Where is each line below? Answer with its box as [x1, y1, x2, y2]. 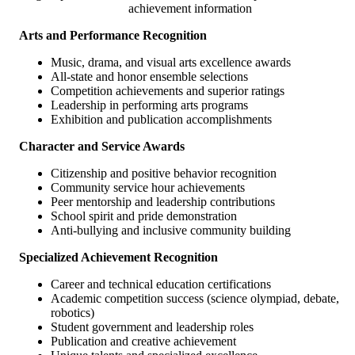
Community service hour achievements [51, 181, 245, 195]
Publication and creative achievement [51, 334, 236, 349]
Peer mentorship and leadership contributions [51, 195, 275, 209]
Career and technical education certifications [51, 277, 271, 292]
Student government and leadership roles [51, 320, 254, 334]
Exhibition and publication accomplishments [51, 113, 272, 127]
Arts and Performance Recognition [19, 29, 207, 43]
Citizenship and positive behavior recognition [51, 166, 277, 181]
